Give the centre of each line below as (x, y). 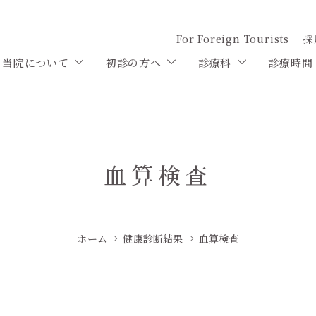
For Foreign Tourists (232, 38)
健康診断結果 (153, 238)
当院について (35, 62)
